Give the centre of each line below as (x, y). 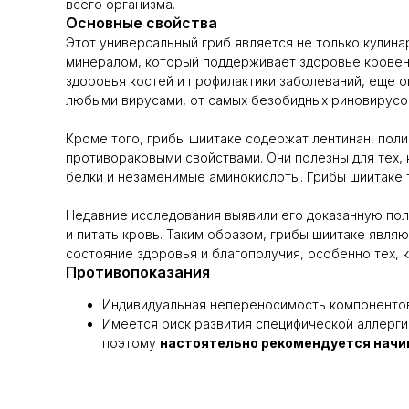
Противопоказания (138, 272)
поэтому (131, 343)
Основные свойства (142, 23)
